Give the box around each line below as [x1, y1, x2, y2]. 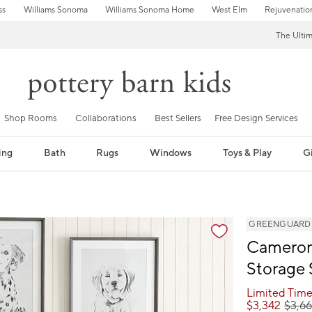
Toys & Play [223, 146, 272, 159]
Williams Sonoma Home [104, 5, 194, 15]
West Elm [211, 5, 247, 15]
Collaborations [75, 112, 136, 124]
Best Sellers [155, 112, 201, 124]
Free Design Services [214, 112, 298, 124]
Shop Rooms [4, 112, 57, 124]
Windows [150, 146, 192, 159]
